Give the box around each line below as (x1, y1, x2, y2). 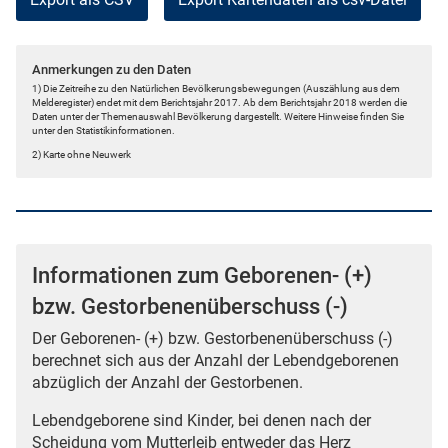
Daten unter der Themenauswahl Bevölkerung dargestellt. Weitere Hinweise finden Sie (32, 111, 404, 123)
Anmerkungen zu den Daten (32, 62, 191, 78)
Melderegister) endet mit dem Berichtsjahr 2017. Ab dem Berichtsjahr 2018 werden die (32, 97, 407, 109)
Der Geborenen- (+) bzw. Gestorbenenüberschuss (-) (32, 328, 393, 348)
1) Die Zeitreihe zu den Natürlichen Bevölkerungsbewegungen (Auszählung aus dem (32, 83, 400, 95)
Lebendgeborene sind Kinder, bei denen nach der (32, 410, 371, 430)
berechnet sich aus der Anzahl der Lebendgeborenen (32, 350, 399, 370)
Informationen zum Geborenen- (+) (32, 262, 372, 289)
